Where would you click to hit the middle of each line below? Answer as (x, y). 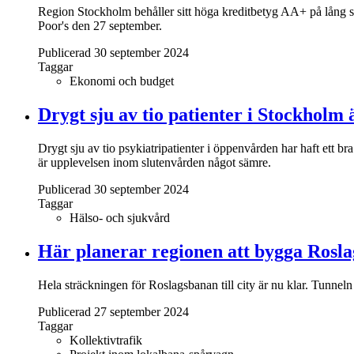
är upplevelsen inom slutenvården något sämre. (154, 162)
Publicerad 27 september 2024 (113, 311)
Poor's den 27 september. (100, 25)
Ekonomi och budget (122, 81)
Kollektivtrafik (106, 340)
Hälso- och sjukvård (120, 217)
